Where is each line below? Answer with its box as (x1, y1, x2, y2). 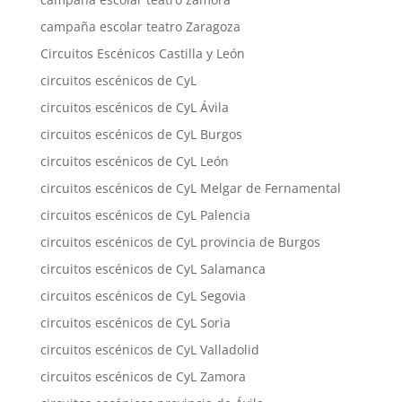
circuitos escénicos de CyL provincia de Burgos (39, 233, 320, 250)
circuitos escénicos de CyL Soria (39, 314, 231, 331)
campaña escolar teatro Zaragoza (39, 18, 240, 35)
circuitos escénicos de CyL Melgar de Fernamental (39, 179, 341, 197)
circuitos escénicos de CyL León (39, 153, 229, 170)
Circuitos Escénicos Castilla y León (39, 45, 245, 62)
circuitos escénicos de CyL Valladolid (39, 341, 259, 358)
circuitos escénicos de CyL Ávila (39, 99, 229, 116)
